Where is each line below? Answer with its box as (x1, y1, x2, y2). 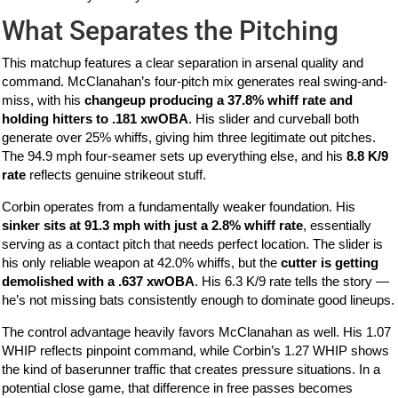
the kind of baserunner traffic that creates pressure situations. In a (2, 362, 381, 378)
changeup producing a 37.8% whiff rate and (84, 92, 354, 108)
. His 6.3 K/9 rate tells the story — (195, 274, 390, 290)
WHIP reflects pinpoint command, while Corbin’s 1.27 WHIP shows (2, 343, 390, 359)
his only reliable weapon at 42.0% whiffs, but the (2, 255, 282, 271)
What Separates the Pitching (2, 15, 339, 47)
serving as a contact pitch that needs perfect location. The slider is (2, 236, 384, 252)
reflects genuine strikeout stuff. (26, 167, 207, 183)
